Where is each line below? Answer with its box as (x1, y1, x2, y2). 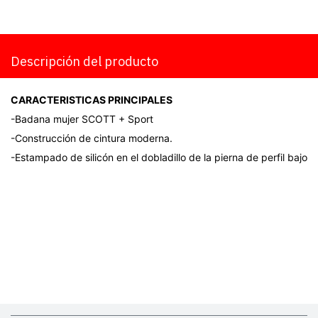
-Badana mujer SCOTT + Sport (11, 113, 153, 125)
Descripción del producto (11, 53, 158, 70)
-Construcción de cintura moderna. (11, 132, 172, 144)
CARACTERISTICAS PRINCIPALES (11, 94, 172, 106)
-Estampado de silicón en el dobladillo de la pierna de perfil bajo (11, 151, 307, 163)
